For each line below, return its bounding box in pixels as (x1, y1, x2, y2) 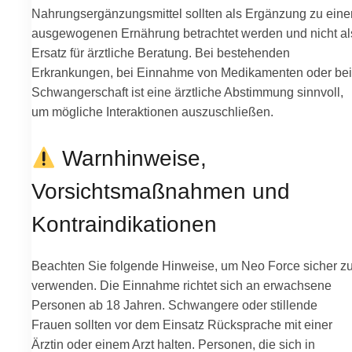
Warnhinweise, (56, 145, 207, 170)
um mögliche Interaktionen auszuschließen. (31, 104, 273, 119)
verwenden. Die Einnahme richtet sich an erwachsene (31, 278, 332, 293)
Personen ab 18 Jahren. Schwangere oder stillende (31, 298, 317, 313)
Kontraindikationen (31, 211, 217, 236)
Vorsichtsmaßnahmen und (31, 178, 290, 203)
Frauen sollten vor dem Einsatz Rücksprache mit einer (31, 317, 332, 332)
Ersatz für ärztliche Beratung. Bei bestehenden (31, 46, 290, 60)
